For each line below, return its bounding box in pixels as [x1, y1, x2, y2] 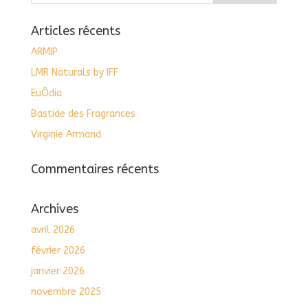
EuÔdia [30, 87, 62, 100]
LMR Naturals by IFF [30, 67, 118, 79]
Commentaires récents [30, 162, 159, 177]
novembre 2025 [30, 286, 101, 298]
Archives [30, 201, 78, 217]
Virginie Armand [30, 129, 101, 141]
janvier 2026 [30, 265, 85, 278]
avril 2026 [30, 224, 75, 236]
